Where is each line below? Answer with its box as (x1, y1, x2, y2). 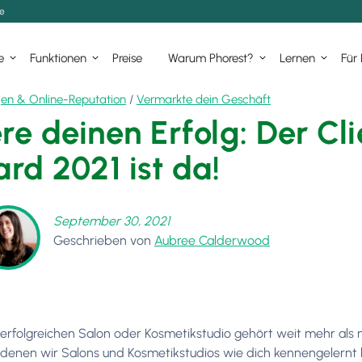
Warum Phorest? (168, 50, 254, 65)
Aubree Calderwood (154, 233, 270, 248)
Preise (112, 50, 142, 65)
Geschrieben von (53, 233, 151, 248)
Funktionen (30, 50, 86, 65)
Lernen (280, 50, 315, 65)
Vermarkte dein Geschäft (137, 92, 271, 107)
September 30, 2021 (53, 213, 170, 229)
